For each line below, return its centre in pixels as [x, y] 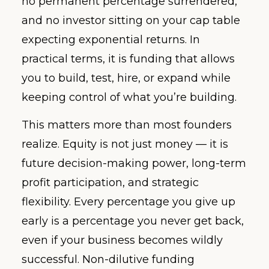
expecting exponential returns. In [111, 39]
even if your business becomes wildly [122, 240]
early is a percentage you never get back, [133, 221]
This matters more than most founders [127, 125]
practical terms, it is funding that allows [128, 59]
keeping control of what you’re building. [129, 97]
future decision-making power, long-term [134, 164]
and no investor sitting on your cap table [131, 20]
